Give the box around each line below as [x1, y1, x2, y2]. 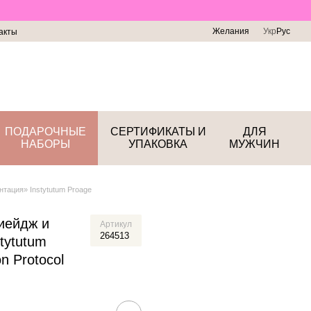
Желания [212, 26, 249, 36]
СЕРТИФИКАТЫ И [110, 126, 206, 137]
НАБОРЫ [20, 138, 70, 150]
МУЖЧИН [229, 138, 280, 150]
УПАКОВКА [128, 138, 188, 150]
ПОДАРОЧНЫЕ [4, 126, 86, 137]
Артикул [100, 219, 132, 229]
